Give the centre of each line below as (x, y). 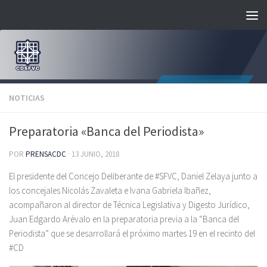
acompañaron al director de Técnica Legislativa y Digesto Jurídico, (129, 205)
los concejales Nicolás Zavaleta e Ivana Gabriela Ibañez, (110, 191)
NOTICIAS (27, 98)
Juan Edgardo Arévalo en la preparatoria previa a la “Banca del (124, 219)
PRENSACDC (46, 154)
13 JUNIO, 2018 (95, 154)
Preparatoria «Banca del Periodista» (106, 131)
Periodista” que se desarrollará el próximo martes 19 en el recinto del (132, 234)
